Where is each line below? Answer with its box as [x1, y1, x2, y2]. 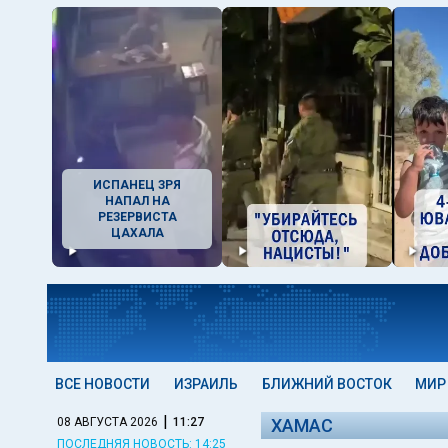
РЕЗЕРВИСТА [97, 210, 177, 224]
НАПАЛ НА [104, 194, 170, 208]
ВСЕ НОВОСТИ [55, 376, 150, 392]
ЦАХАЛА [110, 226, 164, 240]
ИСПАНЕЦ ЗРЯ [93, 178, 181, 192]
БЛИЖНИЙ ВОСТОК [261, 376, 392, 392]
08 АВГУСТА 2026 [57, 414, 158, 429]
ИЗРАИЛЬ [173, 376, 238, 392]
